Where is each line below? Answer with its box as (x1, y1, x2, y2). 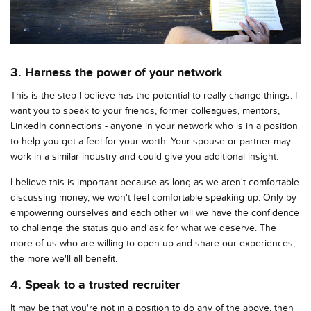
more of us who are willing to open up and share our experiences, (10, 237, 295, 249)
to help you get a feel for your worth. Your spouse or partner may (10, 135, 291, 147)
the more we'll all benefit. (10, 252, 117, 264)
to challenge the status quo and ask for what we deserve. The (10, 221, 276, 234)
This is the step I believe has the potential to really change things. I (10, 89, 297, 101)
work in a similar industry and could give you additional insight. (10, 150, 278, 162)
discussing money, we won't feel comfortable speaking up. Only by (10, 191, 296, 203)
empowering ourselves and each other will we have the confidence (10, 206, 299, 219)
